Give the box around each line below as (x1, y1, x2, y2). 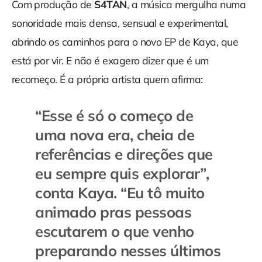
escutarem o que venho (35, 222, 194, 241)
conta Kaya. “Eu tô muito (35, 183, 205, 202)
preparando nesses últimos (35, 241, 221, 260)
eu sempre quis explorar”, (35, 164, 209, 183)
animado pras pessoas (35, 202, 192, 222)
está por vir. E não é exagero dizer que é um (11, 54, 209, 67)
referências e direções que (35, 144, 213, 164)
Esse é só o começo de (41, 106, 194, 125)
